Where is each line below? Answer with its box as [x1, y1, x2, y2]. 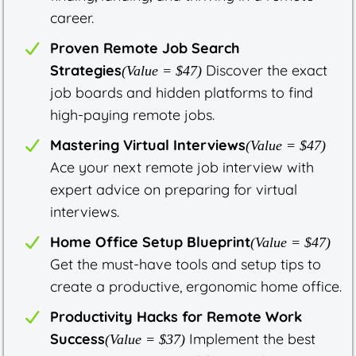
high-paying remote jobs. [50, 105, 215, 124]
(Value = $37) [105, 331, 185, 347]
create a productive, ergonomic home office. [50, 277, 342, 296]
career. [50, 8, 94, 27]
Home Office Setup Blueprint [50, 232, 250, 251]
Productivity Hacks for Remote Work [50, 307, 302, 326]
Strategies [50, 60, 122, 79]
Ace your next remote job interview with [50, 157, 314, 176]
